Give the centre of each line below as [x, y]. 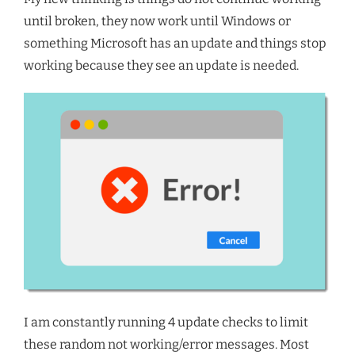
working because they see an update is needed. [161, 65]
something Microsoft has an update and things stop [175, 43]
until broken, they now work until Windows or [157, 21]
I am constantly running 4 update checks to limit [166, 323]
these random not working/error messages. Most [166, 345]
